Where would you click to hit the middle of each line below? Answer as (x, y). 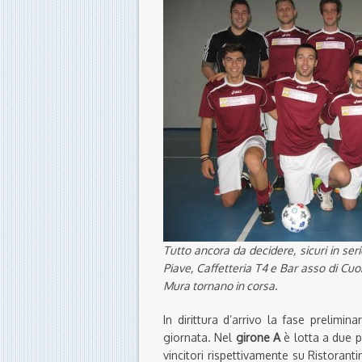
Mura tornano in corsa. (220, 286)
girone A (258, 338)
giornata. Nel (200, 338)
